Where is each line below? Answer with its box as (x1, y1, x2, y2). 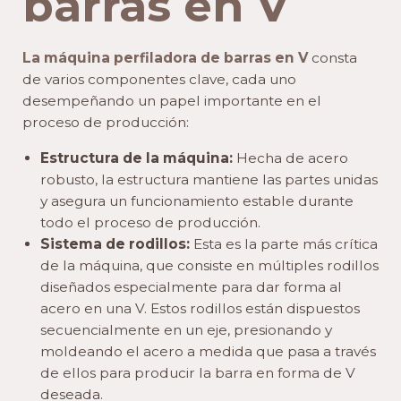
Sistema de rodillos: (40, 235, 190, 253)
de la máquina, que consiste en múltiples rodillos (40, 257, 379, 275)
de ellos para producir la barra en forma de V (40, 364, 355, 382)
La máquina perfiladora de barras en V (22, 48, 308, 66)
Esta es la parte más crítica (190, 235, 378, 253)
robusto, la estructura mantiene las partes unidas (40, 171, 378, 189)
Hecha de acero (233, 149, 348, 167)
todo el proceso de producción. (40, 214, 260, 232)
